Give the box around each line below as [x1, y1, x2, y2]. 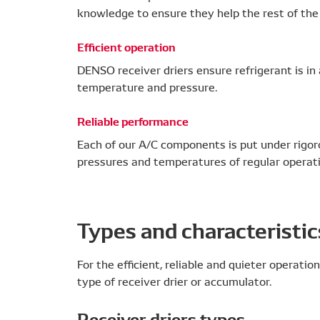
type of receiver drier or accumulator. [77, 273, 271, 289]
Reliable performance [77, 112, 189, 129]
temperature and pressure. [77, 79, 217, 94]
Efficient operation [77, 38, 176, 54]
